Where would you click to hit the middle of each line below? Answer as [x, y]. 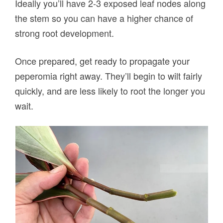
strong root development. [65, 33]
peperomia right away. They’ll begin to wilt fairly [109, 76]
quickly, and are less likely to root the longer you [110, 91]
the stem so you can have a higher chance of [104, 18]
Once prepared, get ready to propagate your [103, 61]
